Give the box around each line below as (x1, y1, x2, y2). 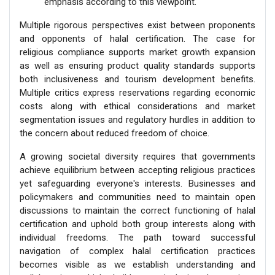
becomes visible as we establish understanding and (20, 258, 255, 270)
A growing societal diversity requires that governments (20, 150, 255, 162)
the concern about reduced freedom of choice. (20, 127, 209, 139)
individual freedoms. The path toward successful (20, 231, 255, 243)
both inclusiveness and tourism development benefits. (20, 73, 255, 85)
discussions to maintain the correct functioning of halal (20, 204, 255, 216)
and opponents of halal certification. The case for (20, 33, 255, 44)
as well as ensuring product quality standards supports (20, 60, 255, 71)
